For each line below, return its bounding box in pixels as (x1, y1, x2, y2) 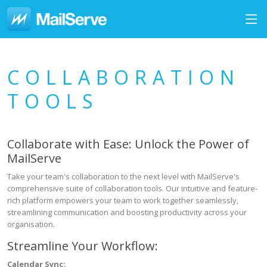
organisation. (7, 219, 55, 229)
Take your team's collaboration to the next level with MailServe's (7, 171, 240, 182)
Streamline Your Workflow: (7, 238, 158, 254)
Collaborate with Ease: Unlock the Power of (7, 136, 249, 152)
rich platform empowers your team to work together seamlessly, (7, 195, 238, 206)
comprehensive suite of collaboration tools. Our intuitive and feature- (7, 183, 257, 194)
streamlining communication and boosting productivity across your (7, 207, 247, 218)
